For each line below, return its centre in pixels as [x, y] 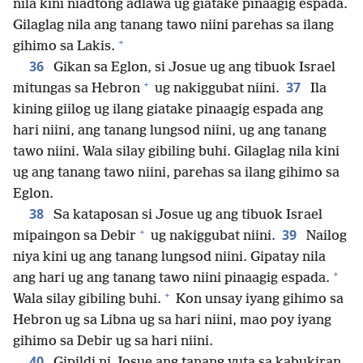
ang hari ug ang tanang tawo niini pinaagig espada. [171, 278]
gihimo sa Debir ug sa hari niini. [113, 341]
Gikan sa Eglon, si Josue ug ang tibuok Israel [193, 67]
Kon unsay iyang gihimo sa [258, 299]
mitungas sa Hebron [77, 88]
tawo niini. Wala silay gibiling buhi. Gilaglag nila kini [176, 152]
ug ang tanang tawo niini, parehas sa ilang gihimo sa [176, 173]
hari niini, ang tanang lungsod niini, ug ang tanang [170, 130]
